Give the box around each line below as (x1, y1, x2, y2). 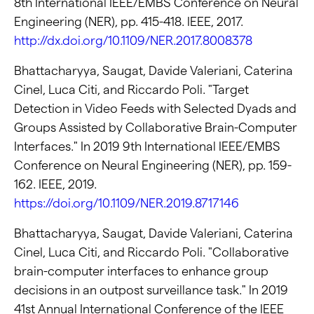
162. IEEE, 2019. (14, 177, 97, 191)
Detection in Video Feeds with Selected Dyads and (14, 102, 296, 116)
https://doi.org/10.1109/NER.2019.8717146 (14, 196, 239, 210)
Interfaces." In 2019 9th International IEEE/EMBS (14, 139, 280, 153)
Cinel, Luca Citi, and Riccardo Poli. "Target (14, 83, 249, 97)
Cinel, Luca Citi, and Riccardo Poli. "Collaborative (14, 245, 289, 259)
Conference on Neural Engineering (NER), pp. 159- (14, 158, 292, 172)
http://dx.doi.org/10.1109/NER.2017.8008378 (14, 34, 252, 48)
